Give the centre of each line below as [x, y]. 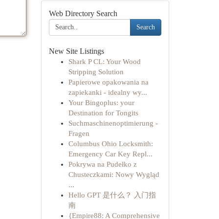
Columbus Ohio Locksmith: [110, 144]
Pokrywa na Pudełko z [102, 164]
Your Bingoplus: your [101, 103]
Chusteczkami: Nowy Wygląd [114, 175]
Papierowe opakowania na [108, 82]
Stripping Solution [96, 72]
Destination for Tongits [103, 113]
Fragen [79, 133]
